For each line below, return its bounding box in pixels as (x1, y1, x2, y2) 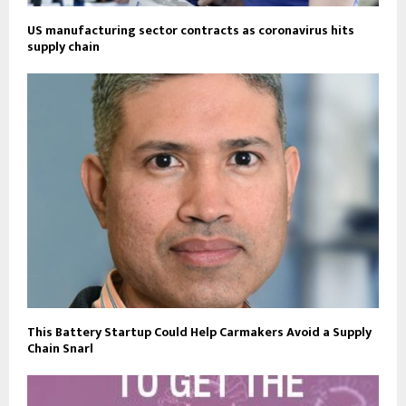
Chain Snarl (27, 337, 93, 359)
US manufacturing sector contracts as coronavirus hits (27, 20, 354, 42)
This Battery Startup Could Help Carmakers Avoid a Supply (27, 321, 372, 343)
